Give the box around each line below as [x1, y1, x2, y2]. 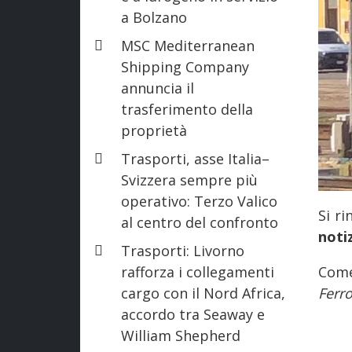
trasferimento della [121, 99, 253, 119]
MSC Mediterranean [121, 35, 255, 55]
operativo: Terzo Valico [121, 191, 277, 211]
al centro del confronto [121, 212, 278, 232]
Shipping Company [121, 57, 249, 76]
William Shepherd [121, 325, 240, 345]
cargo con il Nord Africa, [121, 283, 285, 302]
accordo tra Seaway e [121, 304, 265, 324]
